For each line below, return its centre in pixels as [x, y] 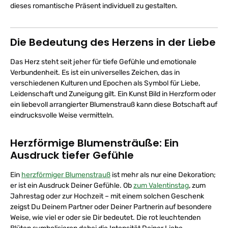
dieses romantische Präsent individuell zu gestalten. [94, 6]
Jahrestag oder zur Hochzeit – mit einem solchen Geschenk [107, 196]
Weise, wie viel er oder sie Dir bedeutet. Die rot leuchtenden [105, 218]
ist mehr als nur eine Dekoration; [163, 175]
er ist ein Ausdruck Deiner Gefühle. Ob [72, 186]
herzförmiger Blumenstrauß [66, 175]
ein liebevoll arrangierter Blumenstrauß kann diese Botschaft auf [114, 105]
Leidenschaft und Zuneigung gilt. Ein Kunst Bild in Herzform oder [113, 94]
